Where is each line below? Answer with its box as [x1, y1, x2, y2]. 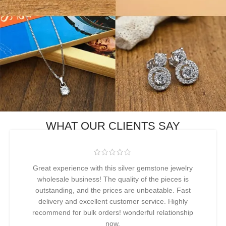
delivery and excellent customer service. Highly [38, 197, 188, 205]
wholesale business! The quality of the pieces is [37, 175, 189, 183]
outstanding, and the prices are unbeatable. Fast [35, 186, 191, 194]
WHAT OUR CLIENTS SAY [45, 120, 180, 133]
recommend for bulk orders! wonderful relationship [32, 208, 194, 216]
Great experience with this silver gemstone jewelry [33, 163, 193, 172]
